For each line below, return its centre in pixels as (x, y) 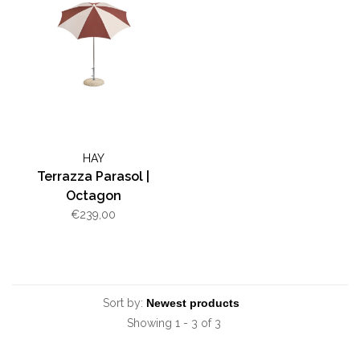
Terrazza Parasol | (93, 176)
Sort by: (123, 303)
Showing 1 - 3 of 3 (174, 323)
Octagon (93, 195)
